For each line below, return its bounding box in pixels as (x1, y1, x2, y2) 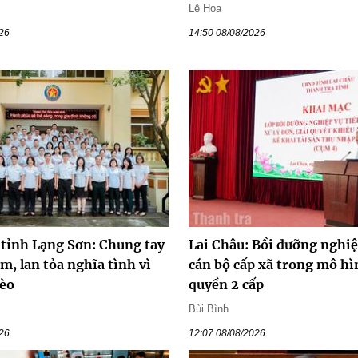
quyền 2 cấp (189, 276, 264, 293)
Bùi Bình (189, 303, 229, 316)
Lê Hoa (189, 2, 221, 14)
